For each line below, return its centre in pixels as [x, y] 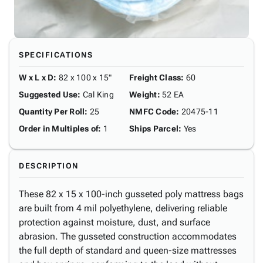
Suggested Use [48, 95]
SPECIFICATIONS [56, 55]
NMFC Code [153, 112]
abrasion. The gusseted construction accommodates [128, 236]
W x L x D [36, 77]
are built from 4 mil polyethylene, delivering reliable [123, 208]
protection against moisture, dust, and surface [114, 222]
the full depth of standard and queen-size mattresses [128, 250]
